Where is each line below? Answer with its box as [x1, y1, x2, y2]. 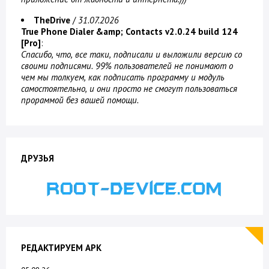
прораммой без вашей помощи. [21, 94, 139, 106]
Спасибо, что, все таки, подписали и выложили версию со [21, 49, 242, 61]
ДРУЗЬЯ [21, 153, 54, 165]
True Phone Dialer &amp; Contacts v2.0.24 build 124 [21, 26, 238, 38]
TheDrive [34, 14, 70, 26]
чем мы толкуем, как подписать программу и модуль [21, 71, 225, 83]
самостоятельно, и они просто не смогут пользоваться [21, 83, 237, 95]
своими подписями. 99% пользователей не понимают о [21, 60, 233, 72]
